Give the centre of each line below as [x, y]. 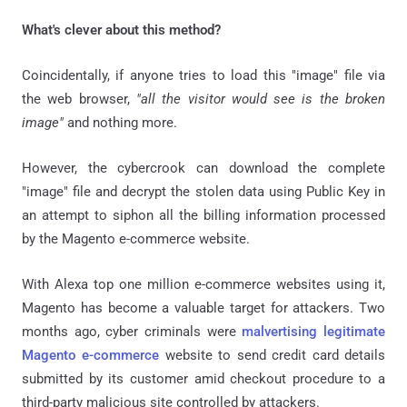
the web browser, [79, 99]
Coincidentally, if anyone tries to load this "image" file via [203, 76]
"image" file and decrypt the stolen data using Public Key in [203, 192]
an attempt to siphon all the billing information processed [203, 216]
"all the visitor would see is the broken [261, 99]
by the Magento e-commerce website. [136, 239]
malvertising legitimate [314, 332]
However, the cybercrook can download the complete [203, 169]
